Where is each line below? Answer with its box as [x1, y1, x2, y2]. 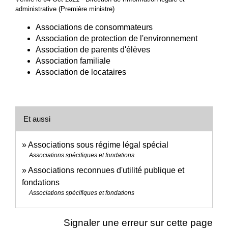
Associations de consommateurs [36, 23, 153, 32]
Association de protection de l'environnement [36, 34, 197, 43]
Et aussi [23, 115, 50, 124]
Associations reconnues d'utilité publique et [28, 166, 184, 175]
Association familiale [36, 56, 110, 66]
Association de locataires [36, 68, 126, 77]
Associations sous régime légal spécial [28, 140, 168, 150]
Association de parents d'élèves [36, 45, 150, 54]
